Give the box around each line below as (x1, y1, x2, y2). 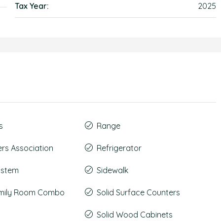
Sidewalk (96, 165, 128, 175)
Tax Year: (15, 1, 49, 11)
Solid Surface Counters (96, 187, 180, 197)
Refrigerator (96, 143, 142, 153)
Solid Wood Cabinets (96, 210, 173, 220)
